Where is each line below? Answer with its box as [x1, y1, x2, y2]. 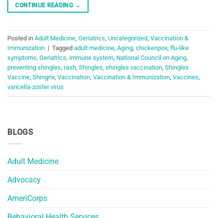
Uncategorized [108, 35, 147, 42]
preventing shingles [7, 64, 61, 72]
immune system [69, 54, 113, 62]
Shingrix [33, 73, 54, 81]
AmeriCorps [7, 194, 47, 203]
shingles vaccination [106, 64, 162, 72]
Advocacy [7, 175, 41, 185]
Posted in [7, 35, 35, 42]
